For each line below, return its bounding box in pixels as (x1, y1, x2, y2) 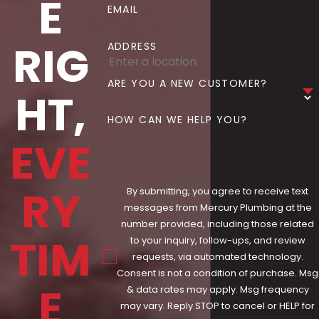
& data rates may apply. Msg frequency (126, 283, 309, 297)
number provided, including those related (121, 217, 315, 231)
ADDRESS (107, 38, 157, 53)
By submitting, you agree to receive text (127, 184, 309, 199)
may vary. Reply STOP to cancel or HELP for (120, 299, 315, 313)
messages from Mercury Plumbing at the (123, 201, 312, 215)
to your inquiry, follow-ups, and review (130, 234, 305, 248)
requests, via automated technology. (132, 250, 303, 264)
